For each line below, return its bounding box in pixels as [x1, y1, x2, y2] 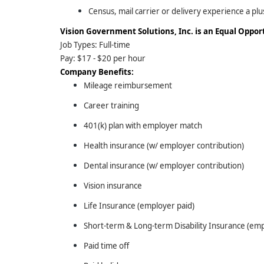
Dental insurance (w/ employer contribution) [84, 160, 244, 171]
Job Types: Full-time [60, 39, 130, 50]
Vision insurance [84, 180, 142, 191]
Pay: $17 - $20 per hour [60, 53, 146, 64]
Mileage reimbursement [84, 80, 172, 91]
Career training [84, 100, 139, 111]
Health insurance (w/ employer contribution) [84, 140, 244, 151]
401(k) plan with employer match [84, 120, 202, 131]
